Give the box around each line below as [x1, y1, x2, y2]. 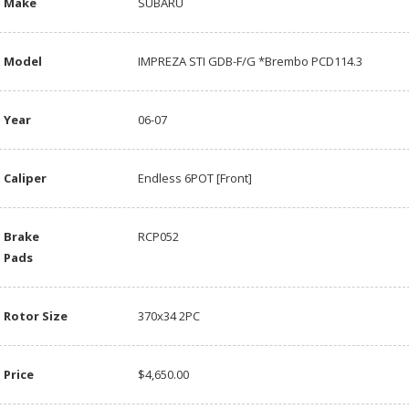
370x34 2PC [137, 308, 200, 325]
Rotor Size [3, 308, 68, 325]
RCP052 [137, 228, 179, 246]
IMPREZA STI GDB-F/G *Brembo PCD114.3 [137, 53, 362, 70]
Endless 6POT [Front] [137, 170, 252, 187]
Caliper [3, 170, 47, 187]
